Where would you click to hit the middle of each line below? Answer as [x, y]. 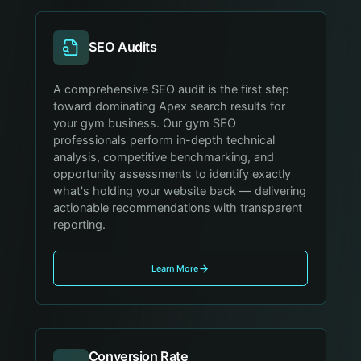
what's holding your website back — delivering [180, 191]
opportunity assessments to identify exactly [172, 174]
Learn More [174, 269]
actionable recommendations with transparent [178, 207]
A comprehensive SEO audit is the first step [172, 89]
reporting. [80, 224]
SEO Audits [122, 47]
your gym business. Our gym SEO [145, 123]
